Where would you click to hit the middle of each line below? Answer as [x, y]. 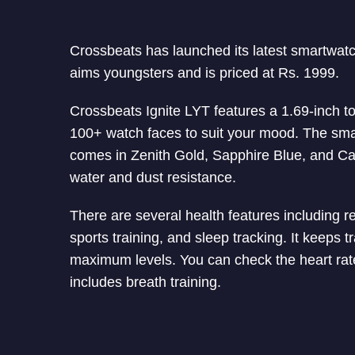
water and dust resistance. [153, 178]
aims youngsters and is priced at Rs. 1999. [204, 73]
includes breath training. [145, 282]
